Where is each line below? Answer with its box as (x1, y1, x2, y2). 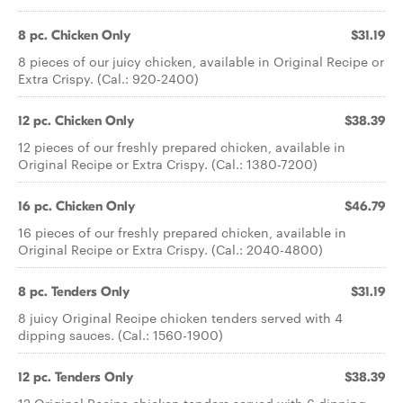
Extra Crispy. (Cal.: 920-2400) (18, 69, 199, 87)
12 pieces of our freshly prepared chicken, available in (18, 138, 345, 156)
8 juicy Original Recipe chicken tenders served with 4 (18, 309, 343, 327)
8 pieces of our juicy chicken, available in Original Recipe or (18, 52, 384, 70)
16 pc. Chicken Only (18, 198, 135, 214)
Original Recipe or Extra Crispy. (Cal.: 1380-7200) (18, 155, 318, 173)
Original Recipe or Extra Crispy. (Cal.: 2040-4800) (18, 240, 323, 258)
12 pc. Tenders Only (18, 369, 133, 385)
